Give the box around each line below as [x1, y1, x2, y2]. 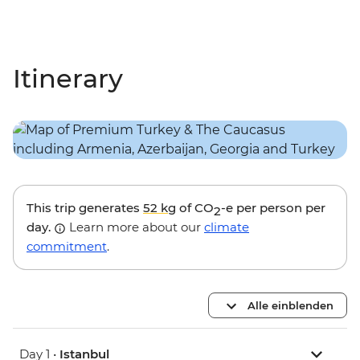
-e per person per [221, 200, 325, 216]
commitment [27, 239, 107, 255]
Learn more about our [66, 219, 204, 235]
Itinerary [13, 63, 123, 95]
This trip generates [27, 200, 143, 216]
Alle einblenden [247, 298, 333, 312]
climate [204, 219, 249, 235]
